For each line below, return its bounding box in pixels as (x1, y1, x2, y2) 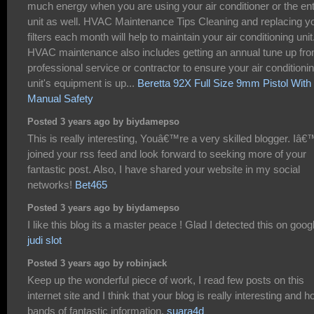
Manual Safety (27, 92, 93, 104)
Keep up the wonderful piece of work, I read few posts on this (27, 273, 304, 286)
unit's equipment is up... (27, 76, 137, 89)
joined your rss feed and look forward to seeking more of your (27, 147, 306, 160)
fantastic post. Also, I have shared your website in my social (27, 163, 300, 175)
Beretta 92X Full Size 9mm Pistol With (137, 76, 311, 89)
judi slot (27, 233, 62, 246)
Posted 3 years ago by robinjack (27, 259, 167, 269)
